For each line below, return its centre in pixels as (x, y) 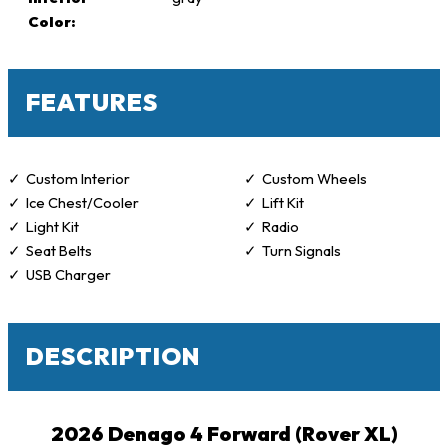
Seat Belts (58, 251)
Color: (51, 21)
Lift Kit (283, 203)
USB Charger (68, 275)
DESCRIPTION (112, 355)
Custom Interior (77, 179)
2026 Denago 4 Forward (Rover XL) (224, 433)
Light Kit (52, 227)
